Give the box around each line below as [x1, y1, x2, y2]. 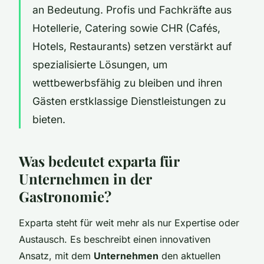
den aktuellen [159, 249, 220, 262]
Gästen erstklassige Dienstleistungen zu [32, 94, 226, 107]
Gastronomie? [19, 186, 111, 206]
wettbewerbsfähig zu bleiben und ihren [32, 76, 222, 89]
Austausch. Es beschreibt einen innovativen [19, 233, 210, 245]
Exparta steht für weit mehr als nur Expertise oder [19, 216, 239, 229]
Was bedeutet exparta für [19, 151, 179, 170]
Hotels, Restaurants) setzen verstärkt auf [32, 39, 232, 52]
